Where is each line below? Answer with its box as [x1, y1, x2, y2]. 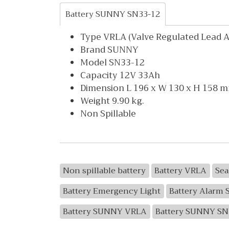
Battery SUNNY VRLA [63, 204, 147, 219]
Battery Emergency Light [63, 184, 161, 199]
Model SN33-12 [80, 55, 145, 71]
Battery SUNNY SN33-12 [65, 7, 160, 22]
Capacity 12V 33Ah [80, 68, 160, 83]
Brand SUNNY [80, 42, 139, 58]
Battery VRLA [154, 164, 207, 178]
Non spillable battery [63, 164, 146, 178]
